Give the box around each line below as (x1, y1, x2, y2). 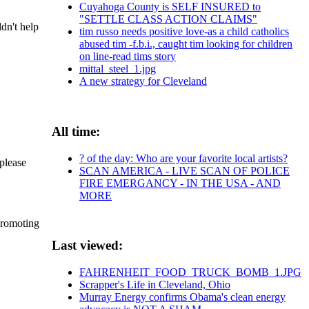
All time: (52, 123, 100, 139)
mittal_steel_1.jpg (79, 63, 156, 75)
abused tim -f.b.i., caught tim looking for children (79, 38, 292, 50)
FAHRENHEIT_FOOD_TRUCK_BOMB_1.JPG (79, 266, 301, 279)
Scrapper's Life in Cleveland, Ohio (79, 279, 230, 291)
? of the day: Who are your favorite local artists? (79, 152, 288, 164)
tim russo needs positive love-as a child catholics (79, 26, 289, 38)
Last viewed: (52, 238, 123, 253)
